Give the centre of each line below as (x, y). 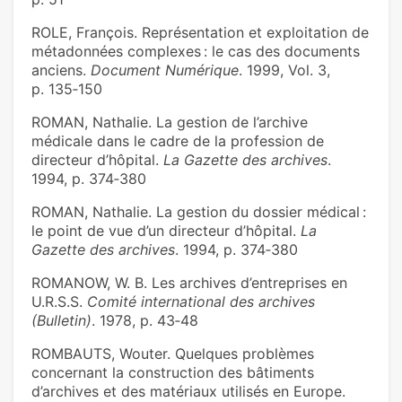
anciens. (61, 70)
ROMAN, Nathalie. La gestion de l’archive (170, 122)
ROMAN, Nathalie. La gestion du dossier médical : (199, 212)
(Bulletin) (61, 321)
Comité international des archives (201, 302)
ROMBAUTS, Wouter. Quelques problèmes (173, 354)
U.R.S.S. (59, 302)
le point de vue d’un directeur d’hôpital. (166, 231)
